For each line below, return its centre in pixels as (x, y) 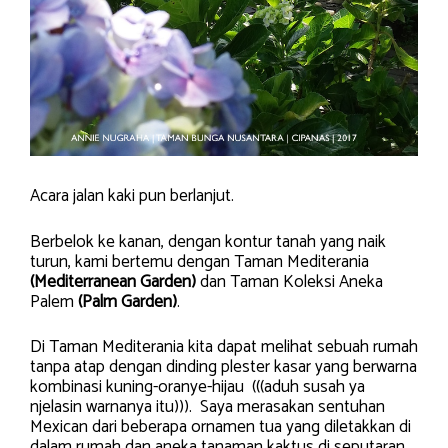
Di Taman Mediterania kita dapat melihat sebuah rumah (224, 347)
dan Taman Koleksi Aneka (289, 281)
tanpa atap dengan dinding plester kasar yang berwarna (223, 367)
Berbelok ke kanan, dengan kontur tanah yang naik (208, 241)
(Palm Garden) (127, 301)
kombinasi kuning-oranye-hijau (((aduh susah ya (197, 387)
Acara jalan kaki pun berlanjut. (132, 196)
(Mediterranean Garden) (113, 281)
